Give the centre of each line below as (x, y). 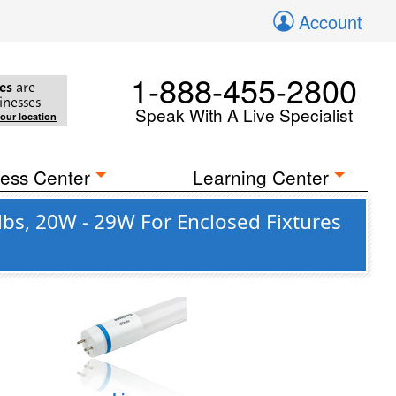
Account (331, 22)
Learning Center (261, 177)
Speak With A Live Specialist (244, 114)
